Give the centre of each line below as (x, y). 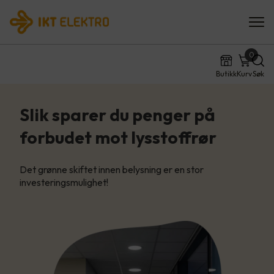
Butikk (226, 74)
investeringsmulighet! (64, 182)
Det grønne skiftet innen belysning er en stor (112, 169)
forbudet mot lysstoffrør (118, 137)
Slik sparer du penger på (117, 115)
